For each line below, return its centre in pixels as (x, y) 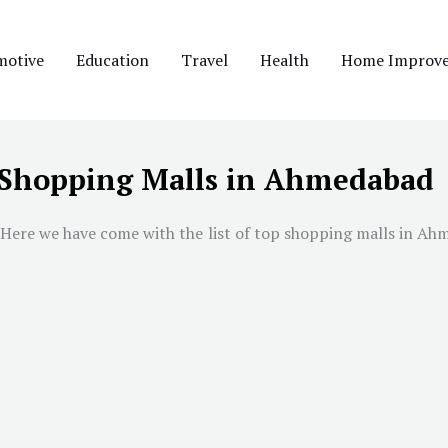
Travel (204, 59)
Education (112, 59)
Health (284, 59)
